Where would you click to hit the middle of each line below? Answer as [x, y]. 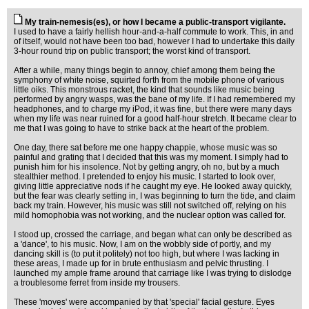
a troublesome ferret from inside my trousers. [97, 283]
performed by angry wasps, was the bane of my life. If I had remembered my [154, 99]
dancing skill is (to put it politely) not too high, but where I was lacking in [147, 254]
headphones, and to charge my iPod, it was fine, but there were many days [153, 109]
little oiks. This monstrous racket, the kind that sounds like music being [144, 90]
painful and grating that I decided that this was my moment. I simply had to [151, 157]
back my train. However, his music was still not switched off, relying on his [150, 206]
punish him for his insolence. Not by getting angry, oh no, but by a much [147, 167]
